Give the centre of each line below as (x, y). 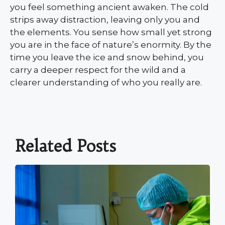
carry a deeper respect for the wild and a (98, 70)
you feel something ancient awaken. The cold (109, 7)
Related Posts (66, 146)
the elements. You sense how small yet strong (111, 32)
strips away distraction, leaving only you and (105, 19)
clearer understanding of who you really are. (106, 82)
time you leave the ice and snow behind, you (107, 57)
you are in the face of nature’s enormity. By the (111, 44)
